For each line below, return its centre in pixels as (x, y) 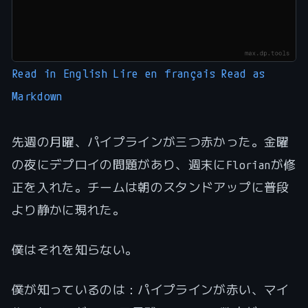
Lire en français (165, 73)
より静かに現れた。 (68, 209)
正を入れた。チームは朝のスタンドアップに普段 (150, 187)
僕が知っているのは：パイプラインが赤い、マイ (150, 289)
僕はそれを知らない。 (75, 249)
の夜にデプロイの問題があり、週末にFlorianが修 (154, 164)
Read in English (60, 73)
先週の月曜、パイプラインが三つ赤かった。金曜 (150, 141)
